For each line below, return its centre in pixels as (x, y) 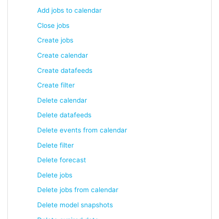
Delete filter (55, 145)
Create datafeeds (65, 70)
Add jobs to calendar (69, 11)
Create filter (56, 85)
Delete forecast (62, 160)
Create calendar (63, 55)
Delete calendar (62, 100)
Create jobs (55, 40)
